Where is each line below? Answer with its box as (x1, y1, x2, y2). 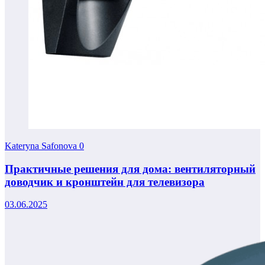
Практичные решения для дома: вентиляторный (5, 162, 256, 175)
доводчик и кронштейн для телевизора (5, 175, 205, 188)
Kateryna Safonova (5, 140, 79, 151)
